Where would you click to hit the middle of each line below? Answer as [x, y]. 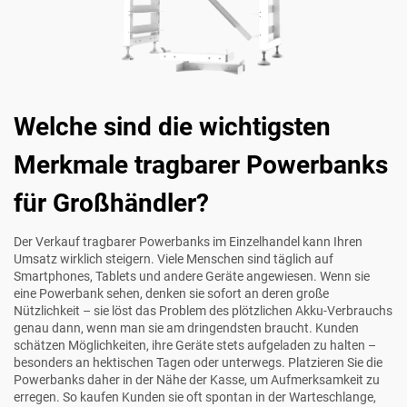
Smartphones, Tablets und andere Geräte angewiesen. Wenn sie [192, 276]
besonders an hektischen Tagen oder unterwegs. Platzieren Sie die [198, 362]
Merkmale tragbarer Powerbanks [201, 164]
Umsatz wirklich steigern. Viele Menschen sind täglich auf [174, 258]
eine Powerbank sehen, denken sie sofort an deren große [171, 293]
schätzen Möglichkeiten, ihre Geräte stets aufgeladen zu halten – [195, 345]
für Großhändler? [111, 203]
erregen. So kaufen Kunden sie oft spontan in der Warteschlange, [195, 397]
